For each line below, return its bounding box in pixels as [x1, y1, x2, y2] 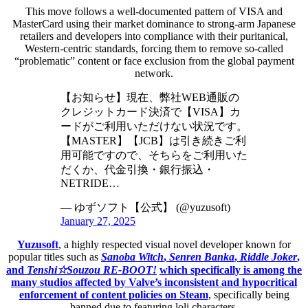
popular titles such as [8, 250, 101, 263]
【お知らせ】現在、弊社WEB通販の [60, 91, 239, 103]
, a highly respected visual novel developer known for [58, 238, 291, 250]
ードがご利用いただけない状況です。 [60, 120, 247, 132]
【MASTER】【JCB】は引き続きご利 [60, 134, 246, 146]
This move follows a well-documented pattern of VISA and [25, 5, 283, 17]
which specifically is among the [159, 263, 302, 276]
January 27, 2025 [60, 214, 135, 227]
